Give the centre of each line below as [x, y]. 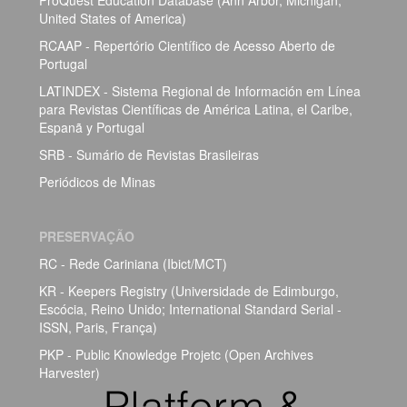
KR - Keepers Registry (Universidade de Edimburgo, [189, 290]
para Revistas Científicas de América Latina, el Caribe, [196, 109]
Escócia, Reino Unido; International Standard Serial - [190, 308]
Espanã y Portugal [92, 127]
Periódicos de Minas [97, 181]
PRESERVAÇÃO [87, 236]
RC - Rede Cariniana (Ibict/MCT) [133, 263]
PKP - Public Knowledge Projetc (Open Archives [176, 354]
